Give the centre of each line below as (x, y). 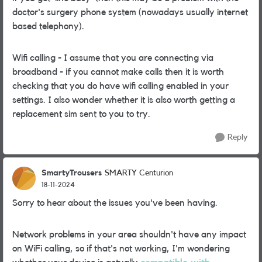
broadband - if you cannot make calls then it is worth (118, 72)
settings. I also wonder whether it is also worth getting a (124, 100)
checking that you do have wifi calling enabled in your (120, 86)
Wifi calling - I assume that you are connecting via (113, 58)
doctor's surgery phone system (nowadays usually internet (130, 12)
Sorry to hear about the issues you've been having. (115, 203)
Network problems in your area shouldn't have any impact (129, 235)
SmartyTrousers (72, 173)
